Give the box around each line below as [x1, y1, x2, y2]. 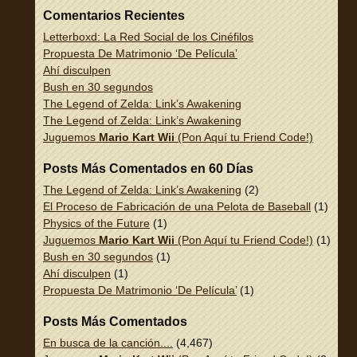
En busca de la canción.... [43, 336, 173, 350]
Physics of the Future [43, 217, 150, 230]
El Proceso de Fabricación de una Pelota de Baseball [43, 200, 311, 214]
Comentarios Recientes [43, 9, 185, 23]
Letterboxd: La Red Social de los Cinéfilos [43, 30, 253, 44]
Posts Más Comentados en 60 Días [43, 162, 253, 176]
